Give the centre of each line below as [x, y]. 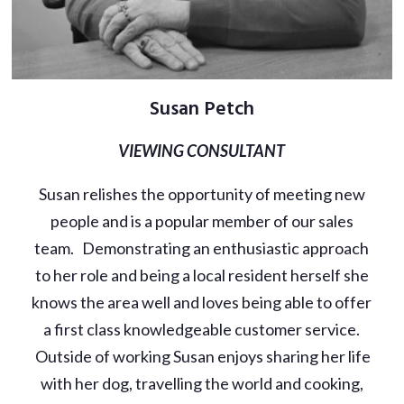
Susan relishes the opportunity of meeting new [202, 194]
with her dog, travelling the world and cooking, [202, 384]
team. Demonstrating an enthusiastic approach [202, 248]
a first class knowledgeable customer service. [202, 330]
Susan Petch [202, 110]
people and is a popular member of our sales [202, 221]
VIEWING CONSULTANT [202, 151]
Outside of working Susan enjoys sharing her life [202, 357]
